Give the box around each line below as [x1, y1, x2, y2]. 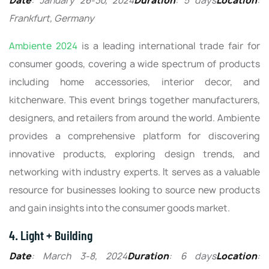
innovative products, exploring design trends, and [9, 147, 260, 160]
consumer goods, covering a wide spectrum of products [9, 57, 260, 70]
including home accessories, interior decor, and [9, 75, 260, 88]
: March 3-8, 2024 [31, 249, 128, 262]
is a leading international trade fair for [77, 39, 260, 52]
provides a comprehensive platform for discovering [9, 129, 260, 142]
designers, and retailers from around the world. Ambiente [9, 111, 260, 124]
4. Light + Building [9, 226, 92, 243]
